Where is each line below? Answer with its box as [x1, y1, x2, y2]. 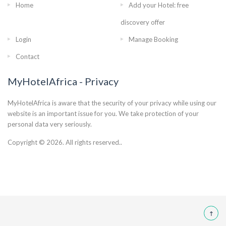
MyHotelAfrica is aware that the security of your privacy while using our [8, 99, 216, 107]
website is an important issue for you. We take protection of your [8, 109, 199, 118]
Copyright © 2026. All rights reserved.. [8, 138, 122, 146]
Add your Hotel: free [129, 1, 189, 9]
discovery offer [121, 18, 165, 26]
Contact [16, 52, 39, 61]
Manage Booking [129, 35, 178, 43]
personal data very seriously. [8, 120, 92, 128]
